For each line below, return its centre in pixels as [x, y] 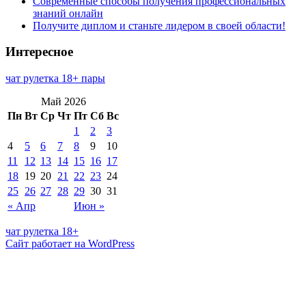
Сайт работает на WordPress [70, 243]
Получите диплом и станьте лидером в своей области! [159, 25]
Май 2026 [63, 101]
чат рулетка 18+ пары [55, 78]
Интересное [39, 52]
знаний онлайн [68, 13]
